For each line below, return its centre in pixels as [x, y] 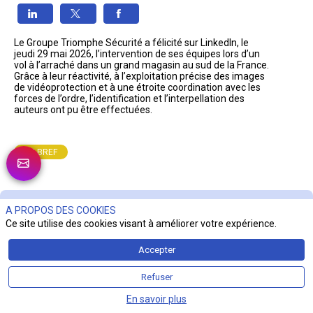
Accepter [156, 250]
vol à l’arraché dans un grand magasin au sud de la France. [143, 65]
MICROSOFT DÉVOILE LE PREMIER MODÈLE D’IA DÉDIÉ [154, 262]
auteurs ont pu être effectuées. [83, 110]
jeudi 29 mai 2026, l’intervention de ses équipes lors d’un [138, 54]
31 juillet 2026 [59, 294]
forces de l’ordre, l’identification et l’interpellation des [130, 99]
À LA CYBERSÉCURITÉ [79, 274]
